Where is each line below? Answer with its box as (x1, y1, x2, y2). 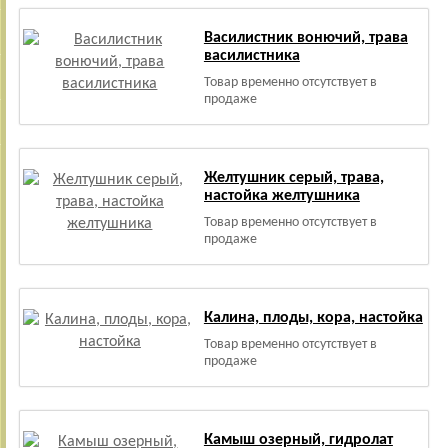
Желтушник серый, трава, (203, 170, 384, 186)
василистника (203, 48, 300, 64)
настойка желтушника (203, 188, 360, 204)
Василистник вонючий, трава (203, 30, 408, 46)
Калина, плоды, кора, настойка (203, 310, 423, 326)
